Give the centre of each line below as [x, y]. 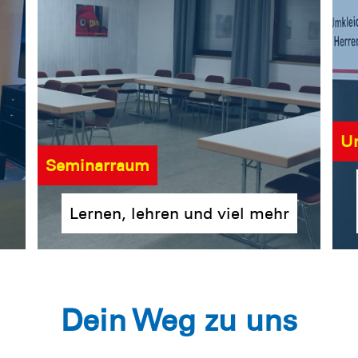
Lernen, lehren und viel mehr [180, 213]
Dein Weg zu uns [179, 321]
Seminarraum [98, 165]
